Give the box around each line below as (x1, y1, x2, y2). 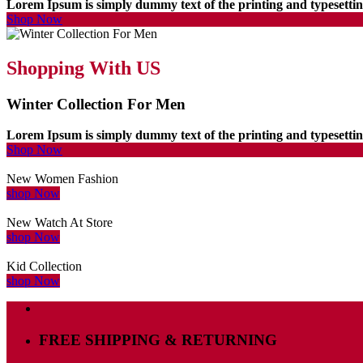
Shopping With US (6, 57, 160, 79)
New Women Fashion (6, 172, 118, 186)
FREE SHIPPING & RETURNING (39, 331, 277, 348)
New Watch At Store (6, 216, 113, 230)
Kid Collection (6, 259, 82, 274)
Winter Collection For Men (6, 95, 186, 113)
